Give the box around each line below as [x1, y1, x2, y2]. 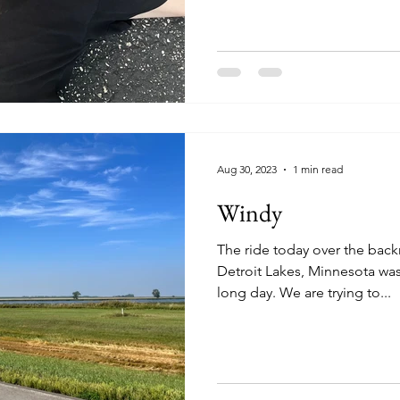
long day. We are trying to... [279, 283, 391, 301]
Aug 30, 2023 [217, 162, 277, 176]
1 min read [293, 162, 343, 176]
